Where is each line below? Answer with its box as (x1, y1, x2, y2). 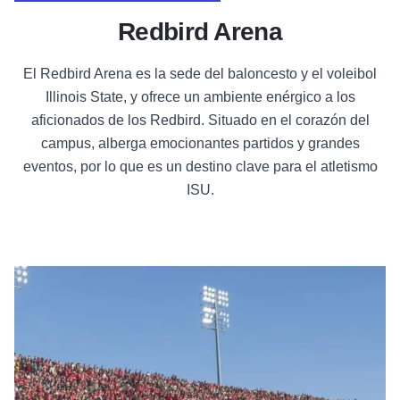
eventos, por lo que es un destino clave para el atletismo (22, 159, 378, 175)
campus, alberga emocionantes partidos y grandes (40, 136, 360, 152)
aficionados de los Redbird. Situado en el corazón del (30, 112, 370, 129)
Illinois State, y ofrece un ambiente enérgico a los (45, 89, 355, 105)
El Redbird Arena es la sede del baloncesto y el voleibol (23, 66, 377, 82)
